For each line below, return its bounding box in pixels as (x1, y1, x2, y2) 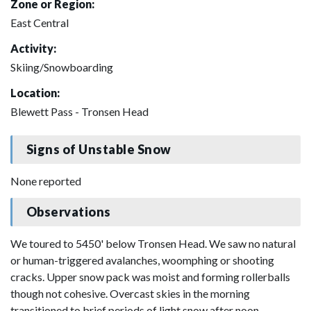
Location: (10, 85, 60, 99)
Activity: (10, 41, 56, 55)
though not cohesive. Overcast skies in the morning (10, 286, 250, 300)
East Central (10, 15, 69, 29)
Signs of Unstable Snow (26, 142, 171, 158)
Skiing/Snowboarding (10, 60, 113, 74)
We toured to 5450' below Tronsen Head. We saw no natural (10, 236, 296, 250)
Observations (26, 204, 111, 220)
